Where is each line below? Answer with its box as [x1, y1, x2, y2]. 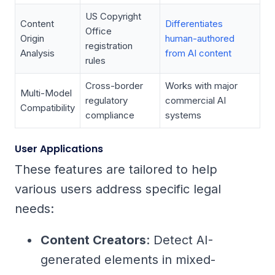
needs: [15, 201, 54, 216]
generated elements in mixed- [41, 252, 215, 267]
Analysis [20, 47, 55, 59]
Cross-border [85, 79, 143, 91]
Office [85, 25, 112, 37]
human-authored [165, 32, 234, 44]
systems [165, 109, 201, 121]
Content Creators [41, 232, 146, 247]
